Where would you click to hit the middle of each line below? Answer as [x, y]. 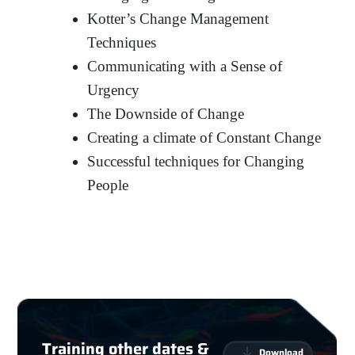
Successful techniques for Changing [196, 161]
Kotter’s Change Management [178, 18]
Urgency [114, 90]
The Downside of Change [166, 113]
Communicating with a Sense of [185, 66]
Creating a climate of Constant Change [204, 137]
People [108, 185]
